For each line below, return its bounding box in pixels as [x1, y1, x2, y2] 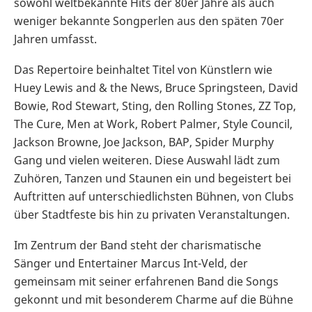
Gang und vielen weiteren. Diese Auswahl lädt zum [14, 152, 280, 168]
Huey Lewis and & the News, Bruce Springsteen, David [14, 79, 298, 95]
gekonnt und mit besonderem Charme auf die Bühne [14, 291, 293, 307]
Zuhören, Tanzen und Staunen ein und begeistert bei [14, 170, 291, 186]
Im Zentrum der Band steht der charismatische [14, 237, 261, 253]
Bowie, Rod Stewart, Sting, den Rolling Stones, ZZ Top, [14, 97, 296, 114]
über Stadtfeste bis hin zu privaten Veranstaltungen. [14, 206, 290, 222]
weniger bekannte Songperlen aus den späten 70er [14, 13, 284, 29]
